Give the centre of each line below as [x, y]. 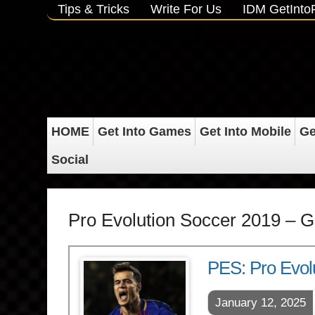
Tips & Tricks [94, 9]
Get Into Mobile [245, 131]
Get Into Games [144, 131]
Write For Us [186, 9]
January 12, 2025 [261, 303]
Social [70, 160]
